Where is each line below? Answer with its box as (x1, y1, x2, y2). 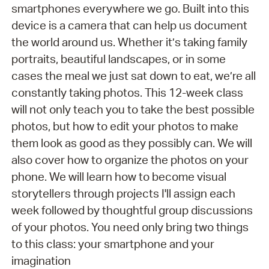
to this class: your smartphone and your (11, 236, 214, 251)
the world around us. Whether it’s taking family (11, 34, 247, 49)
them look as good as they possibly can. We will (11, 135, 252, 150)
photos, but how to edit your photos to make (11, 118, 238, 133)
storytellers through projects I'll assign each (11, 186, 235, 201)
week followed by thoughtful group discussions (11, 202, 253, 217)
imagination (11, 253, 71, 268)
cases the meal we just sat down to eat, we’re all (11, 68, 256, 83)
